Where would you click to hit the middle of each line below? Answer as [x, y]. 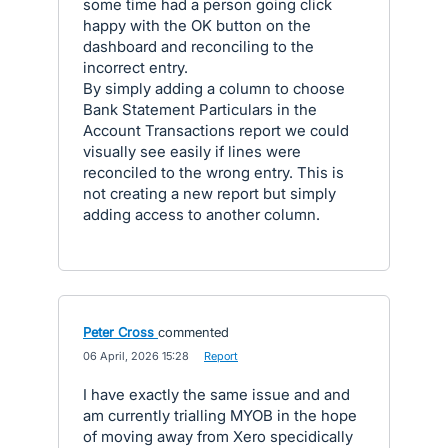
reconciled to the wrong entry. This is [213, 172]
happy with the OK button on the [197, 25]
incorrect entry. [135, 67]
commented [193, 332]
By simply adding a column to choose [214, 88]
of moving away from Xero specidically [218, 436]
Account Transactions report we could [216, 130]
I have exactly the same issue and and [216, 394]
